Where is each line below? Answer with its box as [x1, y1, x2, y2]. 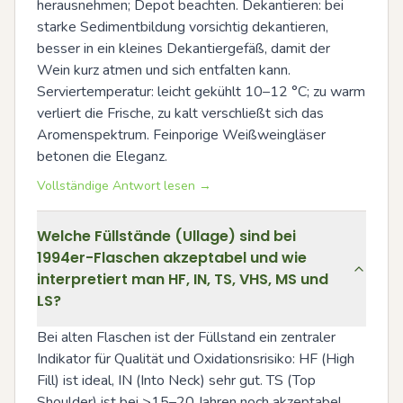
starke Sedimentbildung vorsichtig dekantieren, [37, 16, 328, 37]
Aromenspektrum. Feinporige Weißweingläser [37, 124, 326, 145]
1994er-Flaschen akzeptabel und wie [37, 246, 307, 268]
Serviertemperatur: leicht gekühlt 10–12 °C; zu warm [37, 81, 365, 102]
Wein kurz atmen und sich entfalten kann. [37, 59, 291, 80]
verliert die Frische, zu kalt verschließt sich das [37, 103, 324, 123]
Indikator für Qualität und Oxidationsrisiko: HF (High [37, 348, 354, 369]
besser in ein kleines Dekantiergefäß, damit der [37, 38, 330, 58]
